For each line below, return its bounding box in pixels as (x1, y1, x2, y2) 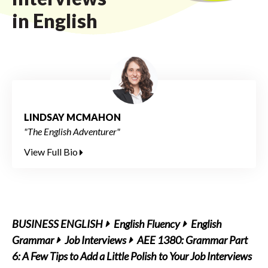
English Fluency (114, 217, 180, 230)
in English (12, 9, 98, 32)
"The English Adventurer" (24, 126, 120, 137)
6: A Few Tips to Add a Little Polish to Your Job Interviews (12, 249, 252, 263)
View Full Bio (24, 146, 80, 157)
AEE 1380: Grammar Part (137, 233, 248, 246)
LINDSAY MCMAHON (24, 111, 121, 123)
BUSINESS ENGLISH (12, 217, 103, 230)
